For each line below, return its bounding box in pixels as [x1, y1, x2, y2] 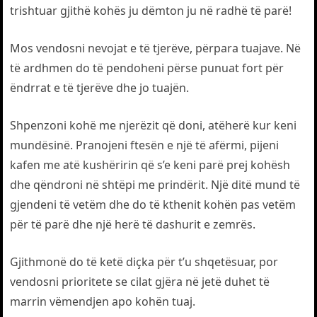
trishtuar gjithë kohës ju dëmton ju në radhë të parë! [10, 3, 292, 18]
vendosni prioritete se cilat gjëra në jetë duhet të [10, 274, 270, 289]
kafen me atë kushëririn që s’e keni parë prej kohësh [10, 157, 291, 173]
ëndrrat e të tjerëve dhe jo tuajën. [10, 80, 190, 96]
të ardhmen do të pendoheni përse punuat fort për [10, 60, 284, 76]
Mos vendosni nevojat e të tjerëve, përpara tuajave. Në [10, 40, 301, 56]
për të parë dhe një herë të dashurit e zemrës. [10, 217, 256, 232]
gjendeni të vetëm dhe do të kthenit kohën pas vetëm [10, 197, 296, 212]
